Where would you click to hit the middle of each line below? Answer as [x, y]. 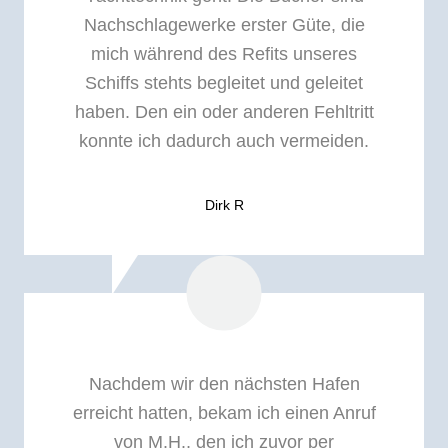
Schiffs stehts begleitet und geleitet [224, 82]
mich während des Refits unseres [224, 53]
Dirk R [224, 204]
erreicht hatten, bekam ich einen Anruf [224, 413]
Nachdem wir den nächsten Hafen [224, 384]
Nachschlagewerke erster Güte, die [224, 24]
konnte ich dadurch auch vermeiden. [224, 140]
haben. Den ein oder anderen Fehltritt [224, 111]
